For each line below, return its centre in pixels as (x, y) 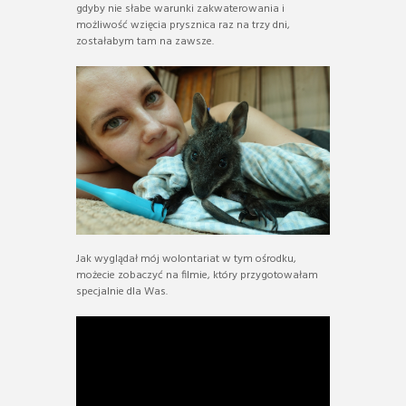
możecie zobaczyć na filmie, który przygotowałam (197, 276)
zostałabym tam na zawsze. (145, 41)
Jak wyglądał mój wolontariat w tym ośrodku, (186, 260)
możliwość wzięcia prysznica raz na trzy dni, (183, 25)
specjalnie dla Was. (122, 292)
